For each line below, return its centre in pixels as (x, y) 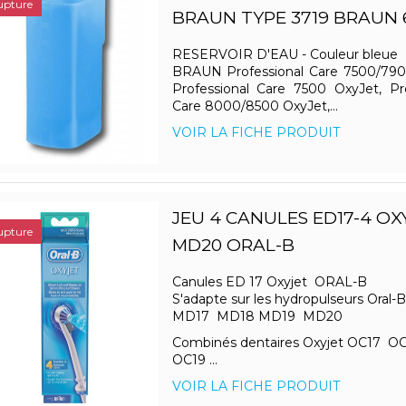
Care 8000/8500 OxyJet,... (255, 106)
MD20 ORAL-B (233, 246)
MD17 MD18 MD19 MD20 (262, 317)
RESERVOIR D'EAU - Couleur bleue (285, 55)
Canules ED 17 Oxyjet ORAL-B (275, 282)
